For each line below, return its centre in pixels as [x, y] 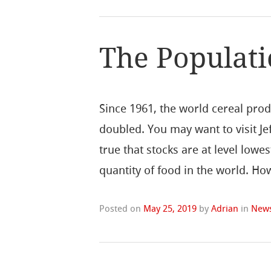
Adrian [225, 208]
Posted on [122, 208]
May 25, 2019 [170, 208]
